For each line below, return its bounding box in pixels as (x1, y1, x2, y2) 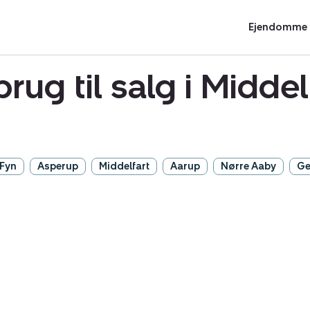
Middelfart (99, 161, 149, 172)
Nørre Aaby (221, 161, 276, 172)
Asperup (37, 161, 78, 172)
